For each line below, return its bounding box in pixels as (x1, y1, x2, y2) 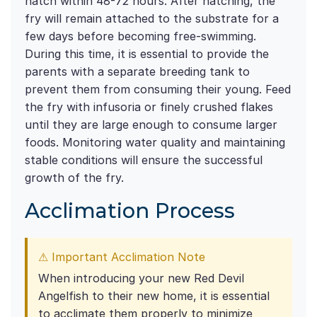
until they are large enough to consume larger (25, 117, 277, 132)
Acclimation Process (25, 198, 235, 224)
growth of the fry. (25, 171, 124, 185)
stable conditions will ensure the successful (25, 153, 263, 168)
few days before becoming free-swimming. (25, 29, 256, 44)
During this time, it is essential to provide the (25, 47, 269, 62)
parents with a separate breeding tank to (25, 64, 250, 79)
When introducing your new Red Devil (38, 271, 244, 286)
